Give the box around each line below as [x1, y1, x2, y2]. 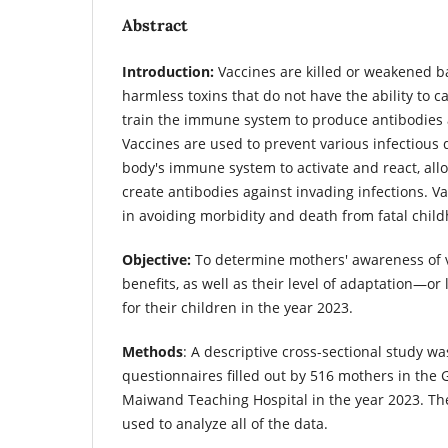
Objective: [122, 249, 191, 269]
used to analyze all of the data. [122, 413, 328, 433]
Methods [122, 341, 183, 361]
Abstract [122, 14, 188, 35]
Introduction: [122, 61, 214, 81]
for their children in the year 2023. [122, 297, 353, 317]
